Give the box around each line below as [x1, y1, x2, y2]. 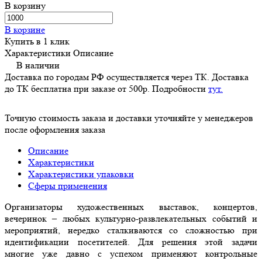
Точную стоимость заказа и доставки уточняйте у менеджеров [5, 112, 253, 123]
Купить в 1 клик [5, 35, 70, 47]
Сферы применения [28, 180, 107, 191]
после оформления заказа [5, 123, 105, 135]
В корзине [5, 23, 45, 35]
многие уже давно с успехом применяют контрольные [5, 247, 257, 259]
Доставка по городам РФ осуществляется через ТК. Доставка [5, 71, 249, 82]
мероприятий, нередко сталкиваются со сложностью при [5, 224, 257, 236]
